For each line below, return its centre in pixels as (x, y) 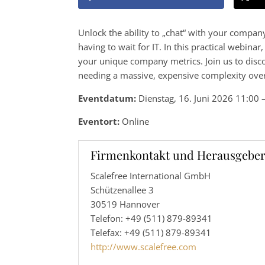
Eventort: (99, 122)
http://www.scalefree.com (143, 247)
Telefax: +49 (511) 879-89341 (151, 233)
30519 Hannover (125, 204)
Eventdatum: (107, 98)
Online (134, 122)
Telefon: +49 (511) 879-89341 (151, 219)
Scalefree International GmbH (151, 176)
